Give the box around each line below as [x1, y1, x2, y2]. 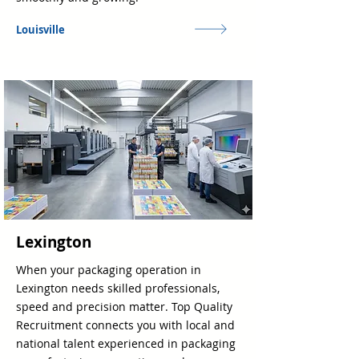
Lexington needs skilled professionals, [16, 280, 220, 296]
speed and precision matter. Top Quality [16, 299, 232, 314]
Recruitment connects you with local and [16, 317, 235, 333]
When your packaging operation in [16, 262, 201, 277]
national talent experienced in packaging [16, 336, 236, 351]
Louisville [16, 22, 65, 37]
